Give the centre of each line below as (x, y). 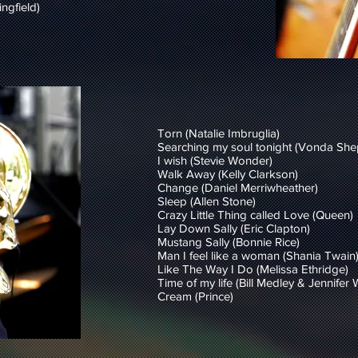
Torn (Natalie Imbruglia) (219, 133)
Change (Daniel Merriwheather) (238, 187)
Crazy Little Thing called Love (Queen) (255, 215)
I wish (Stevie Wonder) (215, 160)
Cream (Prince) (195, 296)
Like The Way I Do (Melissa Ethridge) (253, 269)
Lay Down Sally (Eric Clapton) (234, 228)
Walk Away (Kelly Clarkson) (228, 174)
